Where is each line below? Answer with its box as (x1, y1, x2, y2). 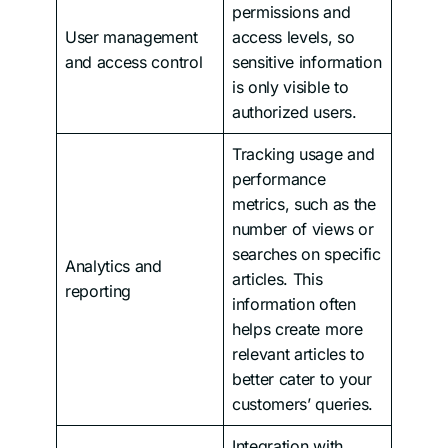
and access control (65, 51, 203, 72)
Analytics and (65, 255, 162, 276)
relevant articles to (232, 343, 365, 364)
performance (232, 168, 326, 189)
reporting (65, 280, 132, 301)
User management (65, 26, 198, 47)
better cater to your (232, 368, 372, 389)
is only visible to (232, 76, 349, 97)
